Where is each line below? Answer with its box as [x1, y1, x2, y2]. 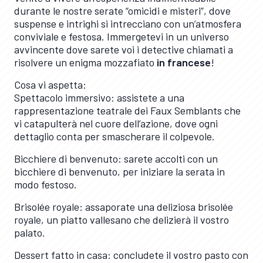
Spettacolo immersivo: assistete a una [14, 91, 184, 104]
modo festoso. [14, 178, 77, 191]
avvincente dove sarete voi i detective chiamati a [14, 43, 233, 56]
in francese [157, 56, 211, 69]
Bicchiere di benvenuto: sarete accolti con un [14, 152, 218, 165]
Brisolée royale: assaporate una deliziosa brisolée [14, 200, 233, 213]
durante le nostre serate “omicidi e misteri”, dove [14, 4, 231, 17]
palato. [14, 226, 45, 239]
